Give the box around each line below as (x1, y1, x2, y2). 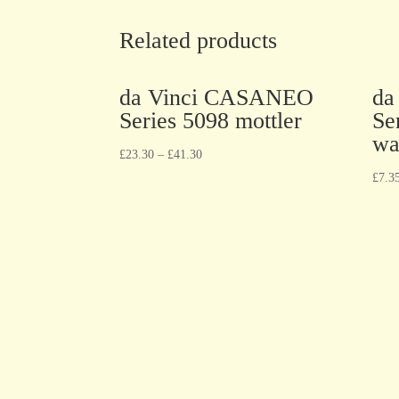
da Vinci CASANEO (119, 84, 314, 110)
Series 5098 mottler (119, 107, 303, 134)
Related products (119, 27, 278, 53)
